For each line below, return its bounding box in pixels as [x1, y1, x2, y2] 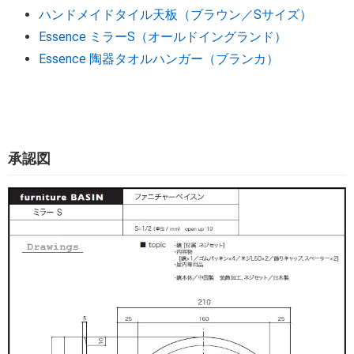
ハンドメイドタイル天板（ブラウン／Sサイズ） [38, 7, 312, 23]
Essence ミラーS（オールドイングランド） [38, 29, 287, 45]
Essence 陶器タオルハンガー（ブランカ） [38, 51, 279, 67]
